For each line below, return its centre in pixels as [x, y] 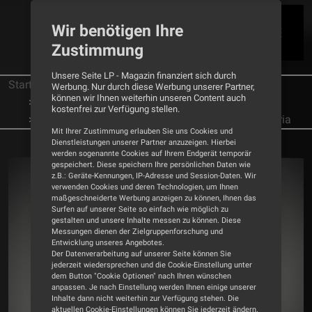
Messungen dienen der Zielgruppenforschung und [137, 232]
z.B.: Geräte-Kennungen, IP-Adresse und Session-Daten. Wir [154, 176]
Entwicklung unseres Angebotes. [108, 243]
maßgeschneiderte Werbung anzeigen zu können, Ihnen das [154, 198]
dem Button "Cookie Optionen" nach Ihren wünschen [141, 276]
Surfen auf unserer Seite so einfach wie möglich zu [140, 209]
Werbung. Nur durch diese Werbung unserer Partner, [153, 87]
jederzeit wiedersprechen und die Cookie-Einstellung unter [152, 265]
